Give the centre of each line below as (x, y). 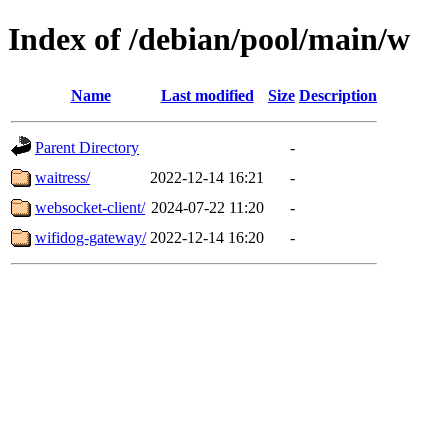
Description (338, 95)
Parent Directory (87, 147)
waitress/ (62, 177)
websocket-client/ (90, 207)
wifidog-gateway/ (90, 237)
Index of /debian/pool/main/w (209, 39)
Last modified (207, 95)
